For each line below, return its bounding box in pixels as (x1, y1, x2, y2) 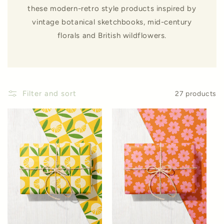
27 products (175, 89, 216, 98)
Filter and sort (22, 89, 76, 98)
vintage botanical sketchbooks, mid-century (32, 17, 192, 27)
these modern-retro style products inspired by (27, 4, 196, 13)
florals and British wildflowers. (57, 31, 167, 40)
